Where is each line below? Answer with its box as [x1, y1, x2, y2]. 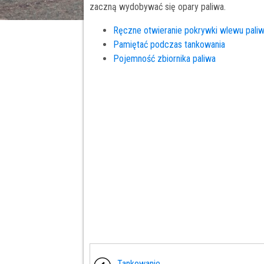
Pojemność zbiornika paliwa [113, 53, 216, 65]
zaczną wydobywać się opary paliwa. [90, 1, 226, 13]
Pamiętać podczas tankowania [113, 39, 225, 51]
